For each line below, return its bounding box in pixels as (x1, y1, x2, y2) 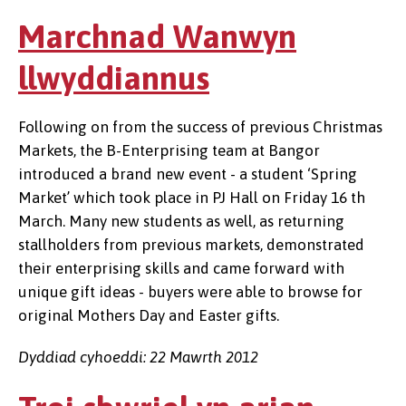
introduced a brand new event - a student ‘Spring (18, 165, 357, 183)
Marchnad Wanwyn (18, 17, 296, 55)
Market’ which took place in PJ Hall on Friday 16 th (18, 188, 365, 207)
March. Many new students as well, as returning (18, 212, 344, 230)
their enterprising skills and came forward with (18, 259, 344, 277)
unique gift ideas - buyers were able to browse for (18, 283, 362, 301)
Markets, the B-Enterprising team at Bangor (18, 141, 320, 159)
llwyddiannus (18, 59, 209, 97)
